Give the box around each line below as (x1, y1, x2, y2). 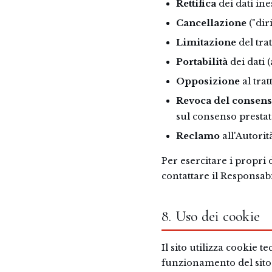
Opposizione (176, 76, 240, 87)
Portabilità (176, 56, 228, 67)
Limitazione (176, 37, 236, 48)
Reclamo (176, 131, 220, 141)
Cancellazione (176, 18, 246, 29)
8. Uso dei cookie (161, 208, 260, 225)
